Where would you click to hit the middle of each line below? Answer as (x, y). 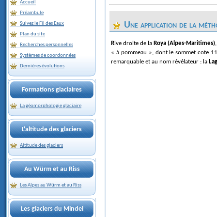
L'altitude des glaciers (52, 130)
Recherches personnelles (46, 45)
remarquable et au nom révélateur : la (160, 62)
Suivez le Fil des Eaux (42, 23)
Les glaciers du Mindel (52, 209)
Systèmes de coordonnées (48, 55)
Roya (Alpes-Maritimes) (185, 43)
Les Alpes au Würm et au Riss (51, 185)
